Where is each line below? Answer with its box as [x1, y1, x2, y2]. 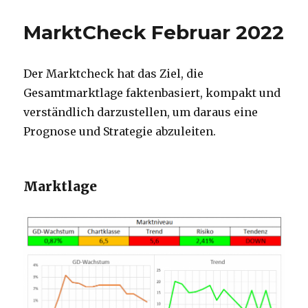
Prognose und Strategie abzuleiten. [23, 124, 217, 139]
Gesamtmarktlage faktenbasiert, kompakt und [23, 86, 281, 100]
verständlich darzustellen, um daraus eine [23, 105, 258, 120]
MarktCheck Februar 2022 [23, 21, 285, 45]
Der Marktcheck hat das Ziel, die [23, 67, 204, 81]
